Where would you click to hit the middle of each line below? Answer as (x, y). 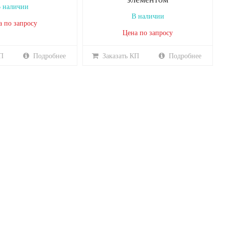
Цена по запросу (148, 33)
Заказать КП (121, 56)
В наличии (148, 16)
